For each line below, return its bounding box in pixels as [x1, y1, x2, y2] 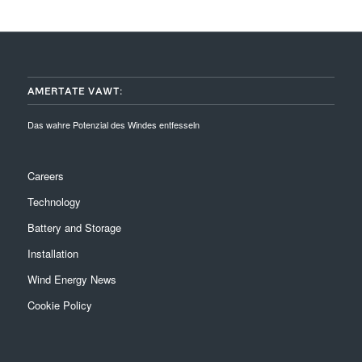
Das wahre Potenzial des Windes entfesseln [27, 118, 200, 132]
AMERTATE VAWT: [27, 85, 123, 98]
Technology [27, 194, 81, 210]
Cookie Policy [27, 297, 92, 314]
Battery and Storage [27, 220, 121, 236]
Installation [27, 246, 78, 262]
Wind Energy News [27, 271, 116, 288]
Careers [27, 168, 64, 184]
